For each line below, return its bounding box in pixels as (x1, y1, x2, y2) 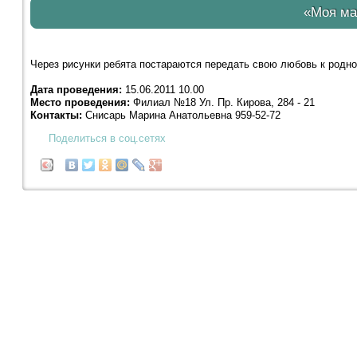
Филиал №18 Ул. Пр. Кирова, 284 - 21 (129, 96, 315, 109)
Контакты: (29, 109, 82, 122)
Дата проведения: (29, 84, 122, 96)
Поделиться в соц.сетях (48, 132, 166, 145)
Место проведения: (29, 96, 130, 109)
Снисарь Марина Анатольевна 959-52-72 (81, 109, 280, 122)
